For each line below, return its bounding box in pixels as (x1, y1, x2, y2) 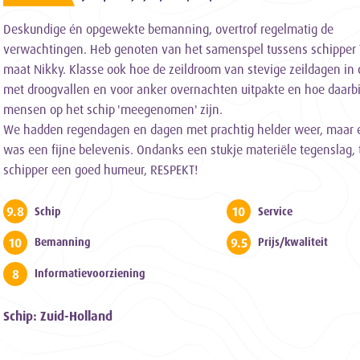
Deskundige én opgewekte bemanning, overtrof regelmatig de (3, 20, 333, 37)
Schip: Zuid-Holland (3, 307, 112, 324)
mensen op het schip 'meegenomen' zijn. (3, 100, 223, 117)
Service (258, 204, 293, 218)
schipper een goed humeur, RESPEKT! (3, 161, 198, 178)
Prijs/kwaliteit (258, 235, 329, 249)
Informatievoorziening (35, 267, 145, 280)
